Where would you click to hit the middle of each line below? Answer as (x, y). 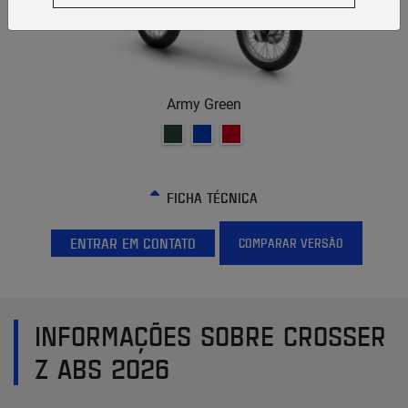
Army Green (204, 104)
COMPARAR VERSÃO (291, 243)
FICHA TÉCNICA (212, 197)
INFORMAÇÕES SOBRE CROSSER (210, 335)
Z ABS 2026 (102, 368)
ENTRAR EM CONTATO (133, 243)
